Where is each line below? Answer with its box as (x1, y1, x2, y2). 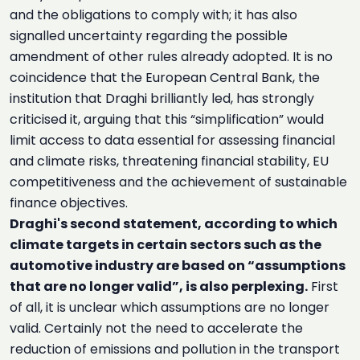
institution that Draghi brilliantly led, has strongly (10, 89, 314, 108)
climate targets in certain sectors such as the (10, 235, 321, 254)
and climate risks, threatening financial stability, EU (10, 152, 329, 170)
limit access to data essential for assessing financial (10, 131, 335, 149)
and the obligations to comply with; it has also (10, 6, 297, 24)
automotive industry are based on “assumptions (10, 256, 346, 275)
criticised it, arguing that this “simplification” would (10, 110, 324, 129)
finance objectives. (10, 194, 128, 212)
